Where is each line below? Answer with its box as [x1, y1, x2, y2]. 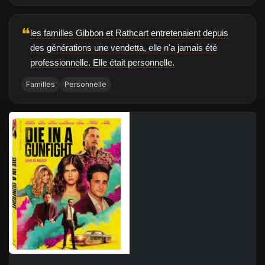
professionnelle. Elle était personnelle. [30, 57, 174, 67]
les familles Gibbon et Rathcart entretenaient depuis [30, 28, 228, 38]
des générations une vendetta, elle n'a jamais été [30, 43, 217, 53]
